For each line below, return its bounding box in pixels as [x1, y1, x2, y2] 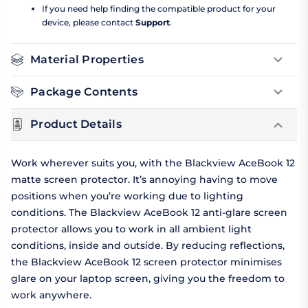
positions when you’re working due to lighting [11, 190, 243, 203]
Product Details [30, 118, 122, 131]
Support [135, 17, 170, 28]
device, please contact [42, 17, 135, 28]
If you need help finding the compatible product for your [42, 3, 276, 14]
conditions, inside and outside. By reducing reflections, [11, 239, 285, 252]
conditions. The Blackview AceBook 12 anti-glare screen [11, 206, 287, 219]
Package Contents [30, 85, 137, 99]
